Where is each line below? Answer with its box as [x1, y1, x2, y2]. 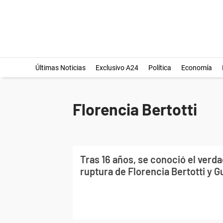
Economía [181, 64, 212, 72]
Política [148, 64, 171, 72]
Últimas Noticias [35, 64, 86, 72]
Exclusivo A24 [95, 64, 138, 72]
